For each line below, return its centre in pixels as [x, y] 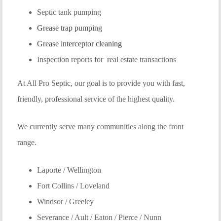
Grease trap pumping [70, 28]
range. [27, 142]
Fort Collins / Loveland [73, 185]
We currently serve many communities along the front [100, 126]
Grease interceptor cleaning [79, 43]
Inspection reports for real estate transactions [107, 59]
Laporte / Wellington [69, 170]
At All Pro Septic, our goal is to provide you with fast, [101, 83]
